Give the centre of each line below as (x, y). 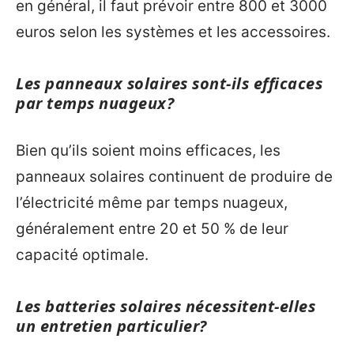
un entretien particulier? (111, 326)
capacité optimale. (82, 254)
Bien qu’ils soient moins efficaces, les (148, 150)
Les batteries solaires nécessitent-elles (166, 306)
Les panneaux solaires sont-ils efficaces (169, 84)
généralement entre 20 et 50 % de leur (152, 228)
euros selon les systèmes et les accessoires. (173, 32)
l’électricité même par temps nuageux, (152, 202)
